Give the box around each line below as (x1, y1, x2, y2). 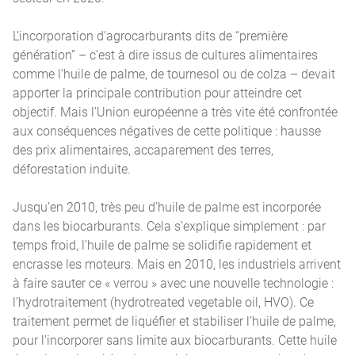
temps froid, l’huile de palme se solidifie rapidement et (13, 236, 311, 253)
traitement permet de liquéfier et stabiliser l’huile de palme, (13, 312, 336, 329)
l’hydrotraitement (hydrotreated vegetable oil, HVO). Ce (13, 293, 314, 310)
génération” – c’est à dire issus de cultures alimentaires (13, 46, 318, 63)
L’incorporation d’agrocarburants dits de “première (13, 27, 288, 44)
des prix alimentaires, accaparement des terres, (13, 141, 273, 158)
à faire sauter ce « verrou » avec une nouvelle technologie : (13, 274, 334, 291)
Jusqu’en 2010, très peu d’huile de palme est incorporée (13, 198, 321, 215)
